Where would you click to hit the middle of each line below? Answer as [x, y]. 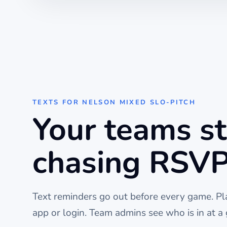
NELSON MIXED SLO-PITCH [139, 103]
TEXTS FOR [58, 103]
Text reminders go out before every [110, 197]
